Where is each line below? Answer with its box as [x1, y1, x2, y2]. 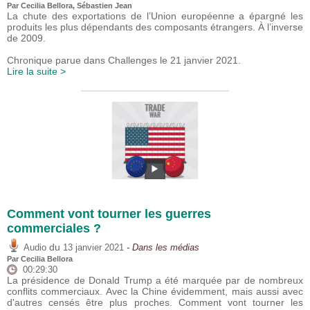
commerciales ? [7, 221, 101, 236]
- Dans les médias [124, 243, 199, 253]
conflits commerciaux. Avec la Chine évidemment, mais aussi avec [7, 286, 303, 298]
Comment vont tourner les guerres [7, 207, 211, 221]
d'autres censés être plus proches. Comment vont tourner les [7, 297, 303, 309]
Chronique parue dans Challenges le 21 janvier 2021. [7, 55, 241, 66]
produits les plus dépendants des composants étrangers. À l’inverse [7, 21, 303, 33]
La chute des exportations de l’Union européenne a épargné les [7, 10, 303, 22]
